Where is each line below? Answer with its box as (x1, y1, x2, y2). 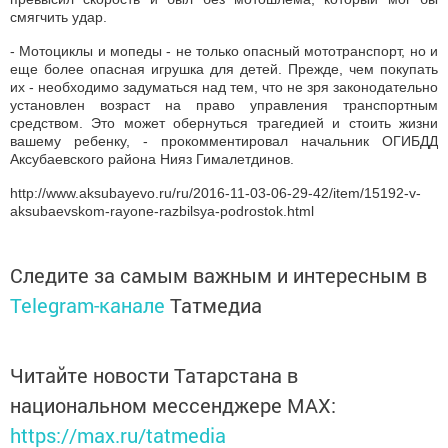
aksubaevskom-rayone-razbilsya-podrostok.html (10, 203, 314, 220)
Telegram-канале (10, 292, 165, 319)
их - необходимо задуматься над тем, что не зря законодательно (10, 79, 438, 96)
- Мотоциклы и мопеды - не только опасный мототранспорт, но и (10, 43, 438, 60)
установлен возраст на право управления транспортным (10, 97, 438, 114)
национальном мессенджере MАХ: (10, 392, 336, 419)
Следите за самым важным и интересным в (10, 262, 427, 289)
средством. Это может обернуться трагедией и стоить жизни (10, 115, 438, 132)
